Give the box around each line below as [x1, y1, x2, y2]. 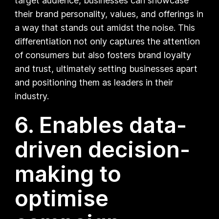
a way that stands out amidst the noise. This [15, 22, 196, 33]
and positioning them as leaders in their [15, 77, 174, 88]
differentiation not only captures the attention [15, 36, 200, 46]
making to [15, 160, 122, 187]
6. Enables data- [15, 111, 187, 138]
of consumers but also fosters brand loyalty [15, 49, 192, 60]
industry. [15, 90, 49, 101]
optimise [15, 184, 109, 212]
